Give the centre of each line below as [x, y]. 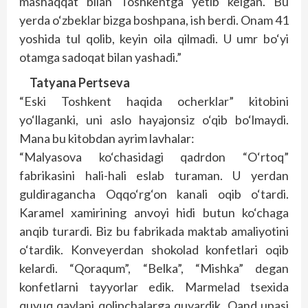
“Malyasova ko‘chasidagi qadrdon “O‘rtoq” [154, 157]
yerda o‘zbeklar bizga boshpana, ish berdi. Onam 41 [154, 20]
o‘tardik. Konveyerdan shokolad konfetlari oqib [154, 250]
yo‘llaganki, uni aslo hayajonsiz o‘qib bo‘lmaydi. [154, 120]
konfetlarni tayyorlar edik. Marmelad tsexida [154, 287]
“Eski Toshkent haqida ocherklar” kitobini [154, 101]
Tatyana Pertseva [80, 82]
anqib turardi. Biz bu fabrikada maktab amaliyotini [154, 231]
